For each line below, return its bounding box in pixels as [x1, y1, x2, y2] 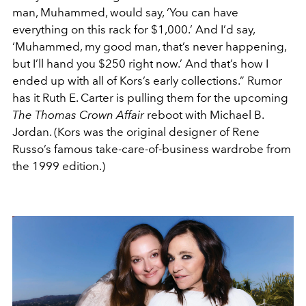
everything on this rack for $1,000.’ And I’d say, [12, 22, 255, 36]
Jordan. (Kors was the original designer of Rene [12, 124, 260, 139]
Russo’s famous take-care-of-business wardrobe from [12, 141, 291, 156]
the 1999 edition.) [12, 158, 105, 173]
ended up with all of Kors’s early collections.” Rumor [12, 73, 282, 87]
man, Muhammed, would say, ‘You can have [12, 5, 238, 19]
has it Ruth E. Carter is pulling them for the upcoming [12, 90, 288, 105]
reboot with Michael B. [147, 107, 264, 122]
